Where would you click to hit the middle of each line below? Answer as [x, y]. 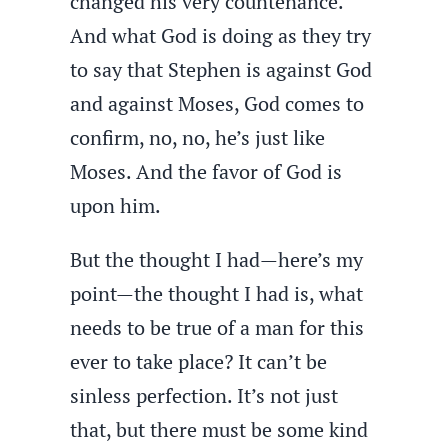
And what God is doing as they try [221, 35]
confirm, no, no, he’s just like [198, 137]
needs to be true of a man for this [217, 327]
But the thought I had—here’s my [217, 259]
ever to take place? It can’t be [199, 361]
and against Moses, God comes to [217, 103]
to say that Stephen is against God [221, 69]
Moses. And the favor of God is [206, 171]
